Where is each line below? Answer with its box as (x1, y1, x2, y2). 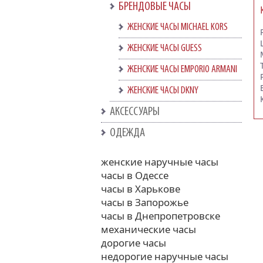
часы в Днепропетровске (101, 209, 220, 222)
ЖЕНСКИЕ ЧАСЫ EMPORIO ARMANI (127, 64, 237, 75)
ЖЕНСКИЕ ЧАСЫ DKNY (127, 85, 198, 96)
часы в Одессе (101, 168, 168, 182)
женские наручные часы (101, 155, 218, 168)
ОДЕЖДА (110, 127, 145, 139)
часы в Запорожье (101, 195, 188, 209)
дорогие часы (101, 236, 166, 249)
